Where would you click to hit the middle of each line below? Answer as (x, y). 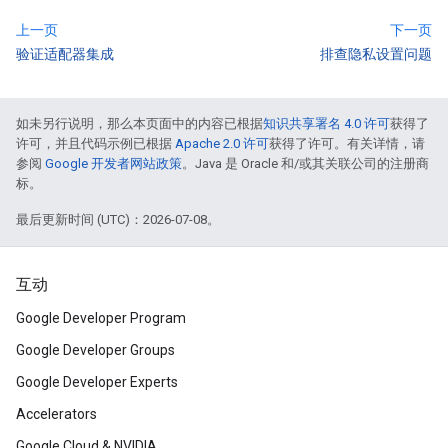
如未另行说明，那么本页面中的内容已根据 (139, 124)
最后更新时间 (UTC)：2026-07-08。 (118, 220)
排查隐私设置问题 (376, 54)
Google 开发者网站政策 (113, 164)
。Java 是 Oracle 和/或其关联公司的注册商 (305, 164)
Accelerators (56, 414)
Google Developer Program (101, 318)
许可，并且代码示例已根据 (95, 144)
